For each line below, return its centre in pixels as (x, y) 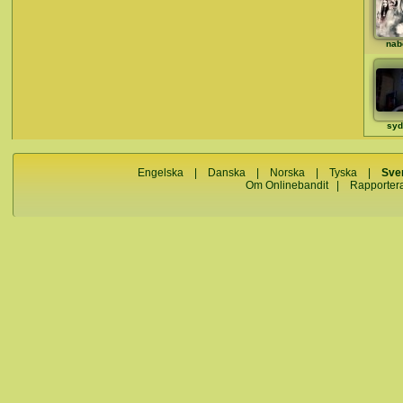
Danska (227, 173)
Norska (288, 173)
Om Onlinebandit (287, 185)
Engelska (161, 173)
